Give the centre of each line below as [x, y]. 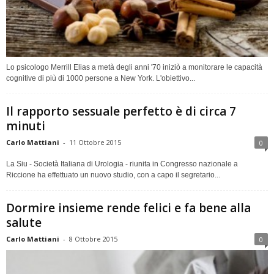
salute [24, 222]
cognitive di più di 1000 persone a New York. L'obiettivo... [101, 78]
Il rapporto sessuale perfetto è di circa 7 [121, 111]
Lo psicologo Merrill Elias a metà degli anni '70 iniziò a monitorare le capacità [134, 67]
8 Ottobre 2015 [93, 239]
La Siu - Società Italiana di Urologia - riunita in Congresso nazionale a [122, 164]
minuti [26, 126]
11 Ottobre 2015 [95, 142]
